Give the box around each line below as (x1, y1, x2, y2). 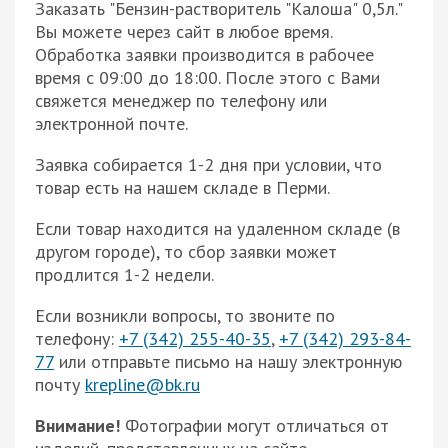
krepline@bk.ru (85, 372, 200, 396)
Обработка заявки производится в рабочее (35, 42, 374, 66)
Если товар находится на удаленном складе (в (35, 216, 400, 240)
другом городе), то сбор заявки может (35, 239, 337, 263)
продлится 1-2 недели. (35, 262, 214, 286)
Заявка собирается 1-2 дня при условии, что (35, 152, 382, 176)
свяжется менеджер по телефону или (35, 88, 327, 112)
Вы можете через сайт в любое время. (35, 19, 332, 43)
